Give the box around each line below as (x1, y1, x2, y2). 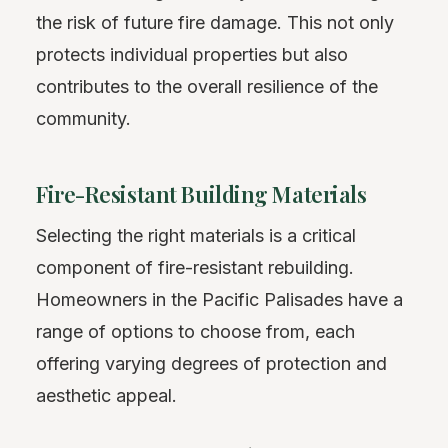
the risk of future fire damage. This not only (36, 12, 394, 34)
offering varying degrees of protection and (36, 353, 387, 375)
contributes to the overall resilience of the (36, 76, 378, 98)
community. (36, 108, 131, 130)
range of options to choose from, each (36, 321, 355, 343)
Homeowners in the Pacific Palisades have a (36, 289, 403, 311)
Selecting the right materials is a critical (36, 225, 356, 247)
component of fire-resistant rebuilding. (36, 257, 354, 279)
